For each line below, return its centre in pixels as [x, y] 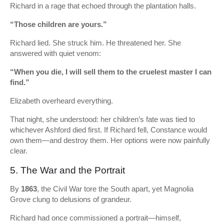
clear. [19, 151]
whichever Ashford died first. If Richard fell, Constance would [108, 130]
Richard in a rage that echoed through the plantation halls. [103, 6]
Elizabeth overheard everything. [61, 101]
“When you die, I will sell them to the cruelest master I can [111, 72]
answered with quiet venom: [55, 53]
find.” [20, 82]
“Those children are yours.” [58, 24]
